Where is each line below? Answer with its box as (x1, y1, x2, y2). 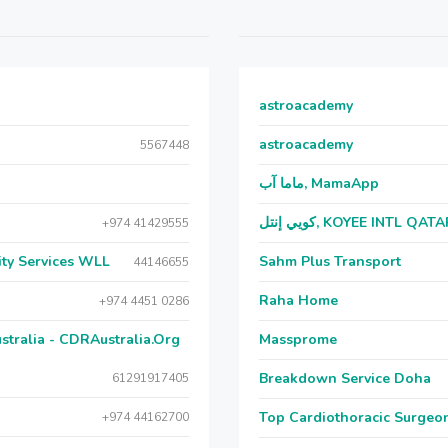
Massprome (259, 330, 337, 349)
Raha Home (259, 291, 338, 310)
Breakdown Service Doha (259, 369, 431, 388)
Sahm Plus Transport (259, 252, 401, 271)
